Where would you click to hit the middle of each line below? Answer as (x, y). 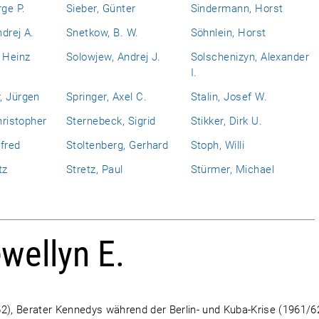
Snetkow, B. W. (103, 33)
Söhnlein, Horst (228, 33)
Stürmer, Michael (232, 169)
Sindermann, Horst (237, 9)
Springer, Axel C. (106, 97)
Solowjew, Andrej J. (114, 57)
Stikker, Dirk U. (226, 121)
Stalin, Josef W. (229, 97)
